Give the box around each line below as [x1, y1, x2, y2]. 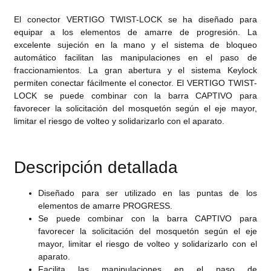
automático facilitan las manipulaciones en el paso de [14, 52, 257, 62]
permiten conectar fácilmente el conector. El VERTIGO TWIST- [14, 77, 257, 88]
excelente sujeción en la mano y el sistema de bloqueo [14, 39, 257, 50]
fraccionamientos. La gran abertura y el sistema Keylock [14, 65, 257, 75]
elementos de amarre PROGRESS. [38, 201, 173, 211]
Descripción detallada [14, 158, 178, 177]
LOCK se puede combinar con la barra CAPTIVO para [14, 90, 257, 100]
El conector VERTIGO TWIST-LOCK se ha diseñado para [14, 14, 257, 24]
